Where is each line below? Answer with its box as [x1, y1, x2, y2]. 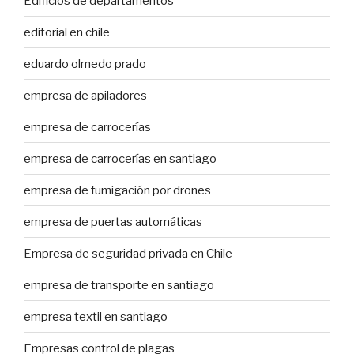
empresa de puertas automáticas [24, 214, 202, 229]
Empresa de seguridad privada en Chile [24, 246, 235, 261]
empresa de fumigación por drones [24, 183, 211, 198]
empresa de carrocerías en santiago [24, 151, 217, 166]
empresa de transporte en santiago [24, 277, 214, 292]
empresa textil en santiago [24, 309, 168, 324]
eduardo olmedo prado [24, 56, 146, 71]
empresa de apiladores [24, 88, 147, 103]
